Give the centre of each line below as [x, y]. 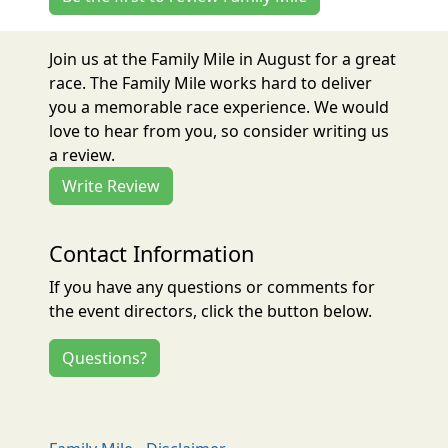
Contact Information [152, 254]
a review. [82, 155]
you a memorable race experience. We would [219, 107]
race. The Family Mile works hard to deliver [211, 83]
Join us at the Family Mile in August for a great [223, 59]
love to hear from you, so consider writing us [219, 131]
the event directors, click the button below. [211, 311]
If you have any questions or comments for [212, 287]
